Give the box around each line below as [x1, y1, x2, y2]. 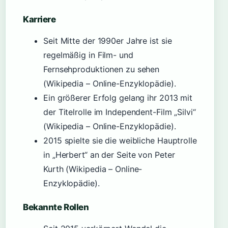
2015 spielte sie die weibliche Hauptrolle [43, 135, 197, 146]
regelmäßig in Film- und [43, 50, 133, 60]
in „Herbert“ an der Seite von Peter [43, 150, 175, 160]
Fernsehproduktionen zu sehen [43, 64, 160, 74]
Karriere [23, 14, 56, 24]
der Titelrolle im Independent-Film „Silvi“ [43, 107, 196, 117]
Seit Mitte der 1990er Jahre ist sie [43, 36, 172, 46]
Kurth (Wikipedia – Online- [43, 164, 142, 174]
